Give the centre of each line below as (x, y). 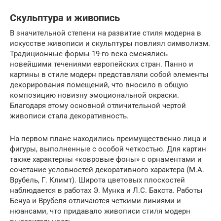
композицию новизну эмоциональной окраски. (94, 95)
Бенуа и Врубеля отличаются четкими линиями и (95, 201)
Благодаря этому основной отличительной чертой (98, 105)
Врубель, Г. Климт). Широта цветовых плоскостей (97, 180)
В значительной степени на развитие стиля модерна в (106, 33)
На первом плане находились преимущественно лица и (108, 138)
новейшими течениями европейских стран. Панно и (102, 64)
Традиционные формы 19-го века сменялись (89, 54)
